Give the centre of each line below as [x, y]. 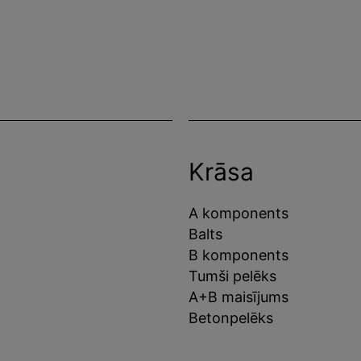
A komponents [239, 213]
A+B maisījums [239, 297]
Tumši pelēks [232, 276]
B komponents [239, 255]
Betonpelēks [231, 317]
